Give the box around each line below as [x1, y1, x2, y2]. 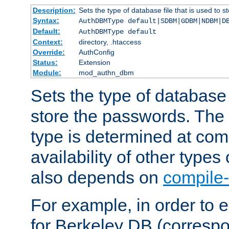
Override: [32, 48, 65, 56]
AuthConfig [78, 48, 114, 56]
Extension [78, 58, 110, 66]
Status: [32, 58, 58, 66]
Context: [32, 37, 63, 46]
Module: [32, 68, 61, 77]
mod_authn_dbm [78, 68, 134, 77]
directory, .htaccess [78, 37, 141, 46]
